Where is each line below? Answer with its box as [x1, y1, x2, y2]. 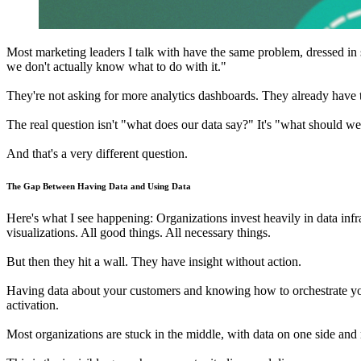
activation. [6, 297, 59, 312]
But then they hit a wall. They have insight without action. [6, 254, 301, 268]
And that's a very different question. [6, 147, 188, 160]
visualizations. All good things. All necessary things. [6, 225, 271, 239]
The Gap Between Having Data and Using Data [6, 180, 191, 191]
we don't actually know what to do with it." [6, 60, 226, 73]
